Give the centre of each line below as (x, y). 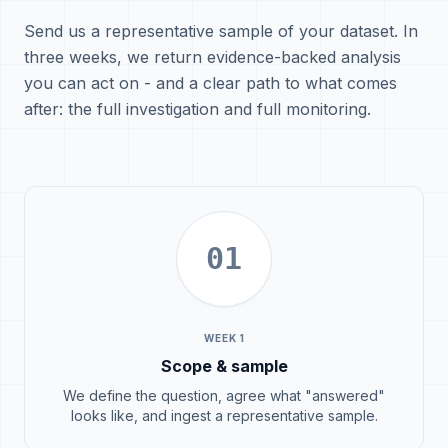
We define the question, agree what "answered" (224, 395)
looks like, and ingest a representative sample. (224, 415)
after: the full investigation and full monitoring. (197, 109)
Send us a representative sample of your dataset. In (221, 31)
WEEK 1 (224, 338)
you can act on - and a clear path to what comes (210, 83)
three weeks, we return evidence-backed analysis (212, 57)
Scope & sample (224, 366)
